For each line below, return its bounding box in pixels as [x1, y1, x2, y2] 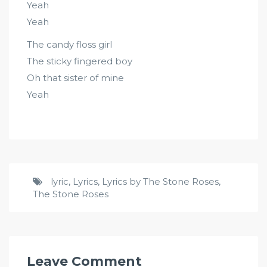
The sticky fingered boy [27, 55, 132, 67]
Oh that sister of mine [27, 72, 124, 83]
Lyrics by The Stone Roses [102, 176, 219, 187]
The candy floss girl [27, 39, 112, 50]
